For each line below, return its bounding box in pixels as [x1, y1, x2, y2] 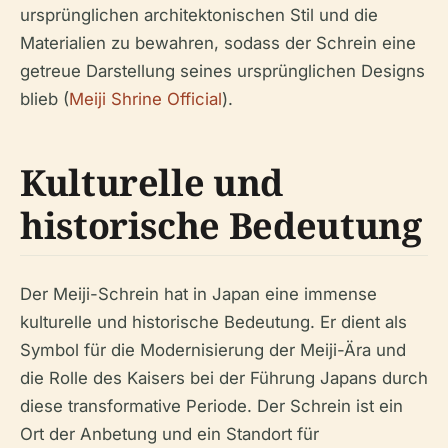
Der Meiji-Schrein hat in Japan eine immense [20, 283, 377, 304]
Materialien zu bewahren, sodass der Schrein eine [20, 32, 416, 53]
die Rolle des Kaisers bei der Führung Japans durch [20, 367, 428, 388]
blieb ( [20, 88, 69, 109]
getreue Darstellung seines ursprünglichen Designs [20, 60, 425, 81]
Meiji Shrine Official [69, 88, 222, 109]
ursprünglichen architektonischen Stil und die [20, 4, 378, 25]
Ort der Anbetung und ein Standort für [20, 423, 319, 444]
